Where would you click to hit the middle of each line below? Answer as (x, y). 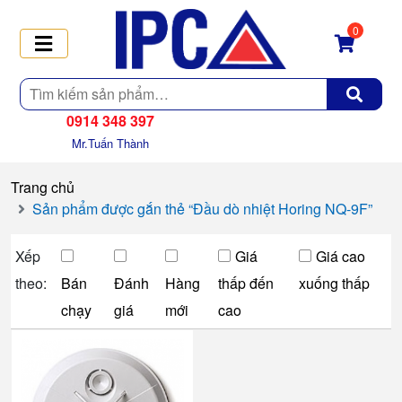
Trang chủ (43, 187)
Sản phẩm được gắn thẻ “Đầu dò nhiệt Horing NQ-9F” (202, 208)
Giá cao (341, 256)
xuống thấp (335, 283)
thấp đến (246, 283)
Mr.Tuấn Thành (110, 143)
